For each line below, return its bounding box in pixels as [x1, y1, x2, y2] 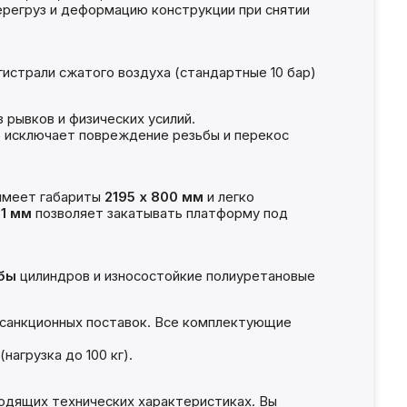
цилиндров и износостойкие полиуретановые [15, 268, 315, 285]
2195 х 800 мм [104, 189, 203, 206]
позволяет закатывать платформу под [31, 205, 288, 223]
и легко [203, 189, 254, 206]
